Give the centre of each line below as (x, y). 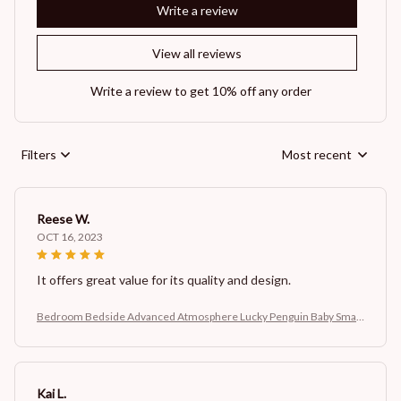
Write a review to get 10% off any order (200, 90)
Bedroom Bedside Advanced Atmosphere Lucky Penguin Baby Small (199, 316)
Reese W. (63, 218)
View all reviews (197, 54)
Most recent (317, 155)
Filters (39, 155)
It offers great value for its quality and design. (164, 279)
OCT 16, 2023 (70, 236)
